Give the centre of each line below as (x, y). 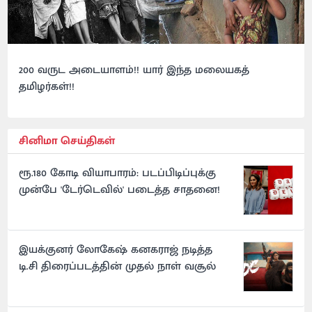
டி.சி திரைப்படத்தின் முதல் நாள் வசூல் (118, 267)
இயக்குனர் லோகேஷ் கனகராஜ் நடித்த (116, 250)
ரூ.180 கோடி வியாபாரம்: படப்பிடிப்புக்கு (118, 173)
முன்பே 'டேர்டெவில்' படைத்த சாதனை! (120, 190)
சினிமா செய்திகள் (67, 141)
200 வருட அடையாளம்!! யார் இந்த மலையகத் (134, 70)
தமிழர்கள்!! (47, 87)
